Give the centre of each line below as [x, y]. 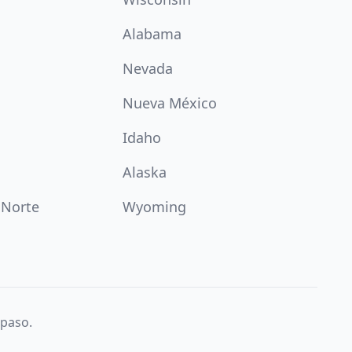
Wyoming [154, 207]
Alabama [152, 34]
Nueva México [170, 103]
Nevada [148, 68]
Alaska [145, 172]
